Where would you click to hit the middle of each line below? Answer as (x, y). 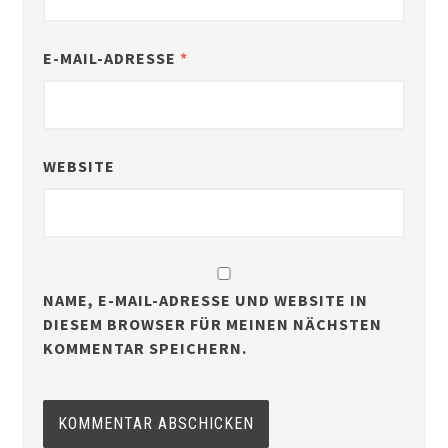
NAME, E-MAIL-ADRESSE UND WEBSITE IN (205, 300)
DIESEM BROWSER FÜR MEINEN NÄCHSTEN (212, 324)
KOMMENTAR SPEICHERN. (144, 348)
